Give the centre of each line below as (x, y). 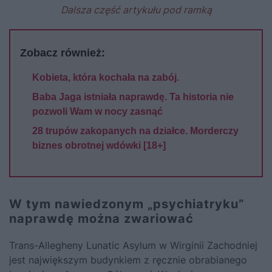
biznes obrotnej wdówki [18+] (99, 145)
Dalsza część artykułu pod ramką (136, 9)
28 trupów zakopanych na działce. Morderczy (135, 131)
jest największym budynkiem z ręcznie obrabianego (128, 260)
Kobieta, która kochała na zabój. (106, 77)
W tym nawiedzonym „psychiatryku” (127, 204)
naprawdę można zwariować (101, 218)
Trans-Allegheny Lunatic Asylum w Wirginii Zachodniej (133, 245)
